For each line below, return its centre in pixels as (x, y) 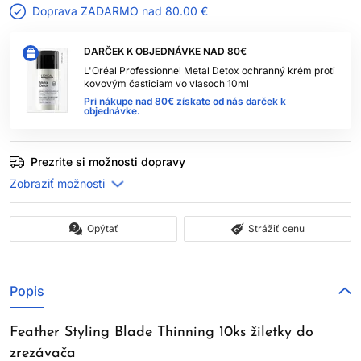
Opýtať (102, 228)
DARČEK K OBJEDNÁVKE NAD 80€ (165, 51)
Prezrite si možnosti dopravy (108, 162)
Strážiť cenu (276, 228)
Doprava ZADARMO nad (99, 11)
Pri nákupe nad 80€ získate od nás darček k (185, 101)
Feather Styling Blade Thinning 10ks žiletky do (162, 332)
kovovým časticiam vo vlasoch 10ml (166, 83)
